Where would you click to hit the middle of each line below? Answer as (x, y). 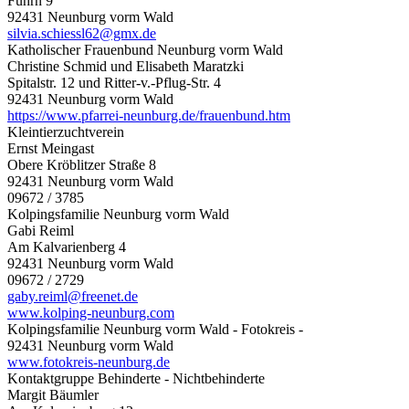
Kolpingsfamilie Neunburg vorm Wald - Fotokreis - (155, 329)
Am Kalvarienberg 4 (67, 246)
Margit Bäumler (53, 394)
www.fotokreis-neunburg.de (89, 362)
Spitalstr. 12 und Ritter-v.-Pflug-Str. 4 (114, 82)
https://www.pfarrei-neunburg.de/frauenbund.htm (149, 115)
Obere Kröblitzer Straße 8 (82, 164)
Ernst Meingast (51, 148)
